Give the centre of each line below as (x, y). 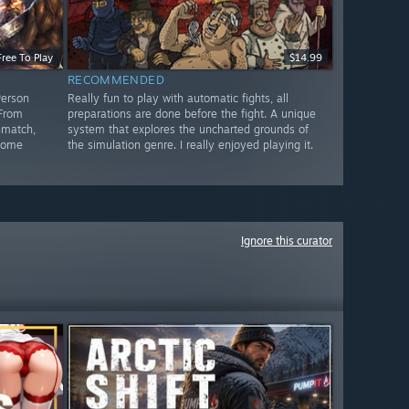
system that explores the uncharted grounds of (188, 130)
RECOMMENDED (116, 80)
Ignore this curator (287, 241)
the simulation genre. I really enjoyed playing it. (190, 145)
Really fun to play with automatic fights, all (178, 99)
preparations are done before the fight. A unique (191, 114)
